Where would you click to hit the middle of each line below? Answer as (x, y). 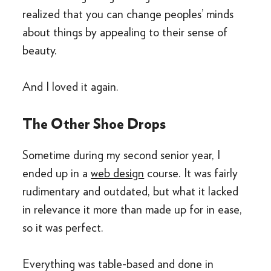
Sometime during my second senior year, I (122, 155)
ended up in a (57, 173)
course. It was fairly (191, 173)
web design (118, 173)
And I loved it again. (71, 87)
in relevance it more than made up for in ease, (132, 209)
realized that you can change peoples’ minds (128, 14)
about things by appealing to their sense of (125, 32)
